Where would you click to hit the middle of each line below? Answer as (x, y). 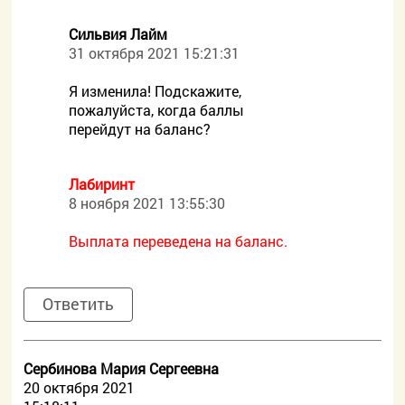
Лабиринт (102, 184)
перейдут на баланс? (140, 129)
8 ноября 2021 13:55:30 (147, 203)
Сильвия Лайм (118, 34)
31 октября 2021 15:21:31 (155, 53)
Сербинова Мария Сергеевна (122, 368)
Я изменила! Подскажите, (155, 91)
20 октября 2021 (80, 387)
